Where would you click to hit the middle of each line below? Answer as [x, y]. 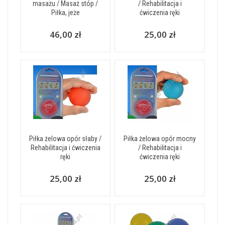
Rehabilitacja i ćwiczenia [65, 148]
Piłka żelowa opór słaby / [65, 139]
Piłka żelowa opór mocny [160, 139]
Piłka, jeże [65, 13]
